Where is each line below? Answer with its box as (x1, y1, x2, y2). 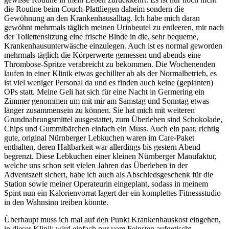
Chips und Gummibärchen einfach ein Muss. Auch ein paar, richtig (4, 124, 219, 133)
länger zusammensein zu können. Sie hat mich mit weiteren (4, 105, 195, 114)
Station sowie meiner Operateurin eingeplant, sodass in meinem (4, 179, 208, 188)
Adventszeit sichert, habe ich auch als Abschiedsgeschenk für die (4, 170, 213, 179)
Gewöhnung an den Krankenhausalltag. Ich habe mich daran (4, 13, 200, 22)
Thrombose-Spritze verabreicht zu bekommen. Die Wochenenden (4, 59, 215, 68)
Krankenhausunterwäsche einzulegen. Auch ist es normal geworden (4, 41, 222, 50)
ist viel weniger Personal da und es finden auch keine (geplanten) (4, 78, 213, 87)
